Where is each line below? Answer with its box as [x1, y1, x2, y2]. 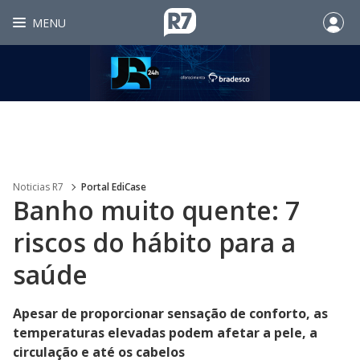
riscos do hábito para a [13, 225, 296, 260]
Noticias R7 [13, 180, 63, 194]
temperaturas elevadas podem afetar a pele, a [13, 324, 317, 342]
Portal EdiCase [81, 180, 146, 194]
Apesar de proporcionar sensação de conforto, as [13, 305, 328, 322]
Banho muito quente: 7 [13, 193, 300, 227]
